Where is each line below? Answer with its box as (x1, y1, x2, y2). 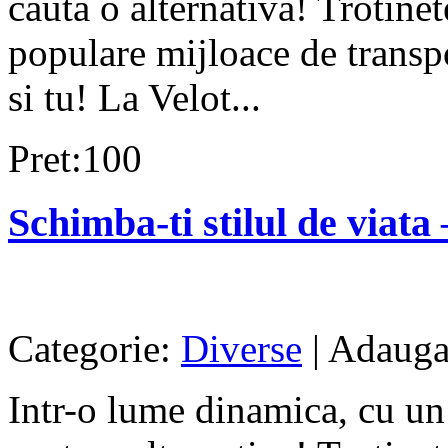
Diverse (181, 327, 302, 371)
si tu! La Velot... (8, 75, 261, 119)
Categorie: (8, 327, 181, 371)
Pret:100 (8, 136, 142, 180)
